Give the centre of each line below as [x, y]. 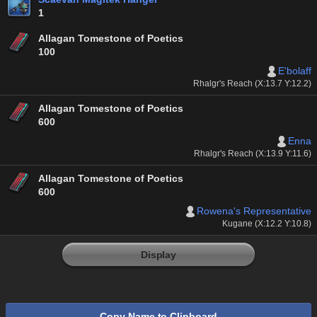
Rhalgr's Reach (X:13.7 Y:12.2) [252, 84]
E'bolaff [295, 71]
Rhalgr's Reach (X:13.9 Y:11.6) [253, 154]
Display [158, 254]
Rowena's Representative [254, 211]
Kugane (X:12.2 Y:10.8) [267, 224]
